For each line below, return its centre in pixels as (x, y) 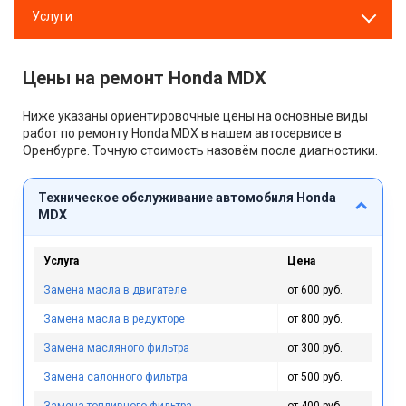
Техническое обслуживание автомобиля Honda (187, 198)
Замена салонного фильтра (116, 377)
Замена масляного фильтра (116, 348)
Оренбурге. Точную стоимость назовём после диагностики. (200, 150)
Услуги (52, 16)
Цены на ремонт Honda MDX (145, 78)
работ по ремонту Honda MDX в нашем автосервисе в (182, 133)
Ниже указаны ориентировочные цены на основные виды (195, 116)
